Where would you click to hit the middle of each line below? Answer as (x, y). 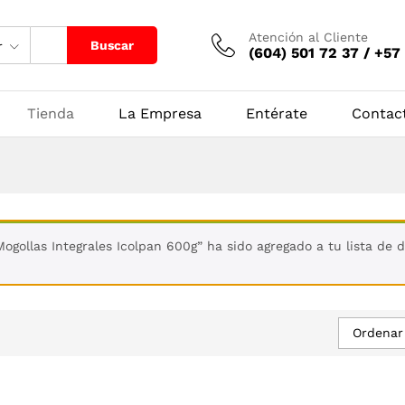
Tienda (51, 113)
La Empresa (160, 113)
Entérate (277, 113)
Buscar (112, 45)
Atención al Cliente (308, 37)
